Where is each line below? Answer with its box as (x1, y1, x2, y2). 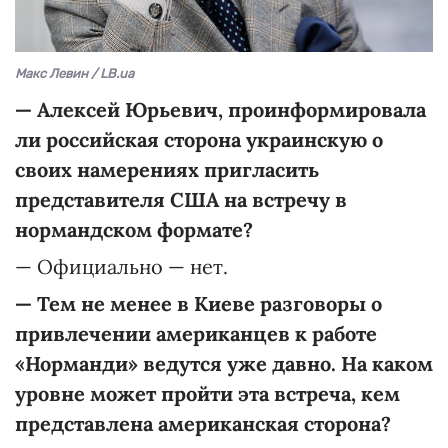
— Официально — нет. (15, 253, 228, 279)
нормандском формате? (15, 216, 253, 242)
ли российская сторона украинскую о (15, 126, 383, 152)
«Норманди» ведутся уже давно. (15, 350, 336, 376)
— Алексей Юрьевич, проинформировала (15, 96, 426, 122)
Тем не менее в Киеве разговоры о (37, 290, 382, 316)
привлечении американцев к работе (15, 320, 377, 346)
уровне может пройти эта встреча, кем (15, 380, 400, 406)
